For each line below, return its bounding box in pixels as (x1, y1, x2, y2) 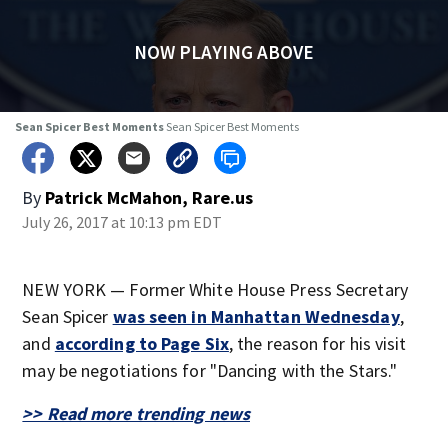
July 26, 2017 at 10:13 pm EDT (22, 212, 223, 232)
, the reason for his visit (228, 332, 407, 355)
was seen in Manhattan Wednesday (112, 305, 400, 328)
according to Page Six (54, 332, 229, 355)
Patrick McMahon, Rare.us (45, 186, 254, 209)
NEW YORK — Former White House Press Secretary (22, 278, 408, 301)
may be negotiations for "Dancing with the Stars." (22, 359, 398, 382)
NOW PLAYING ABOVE (133, 40, 314, 64)
